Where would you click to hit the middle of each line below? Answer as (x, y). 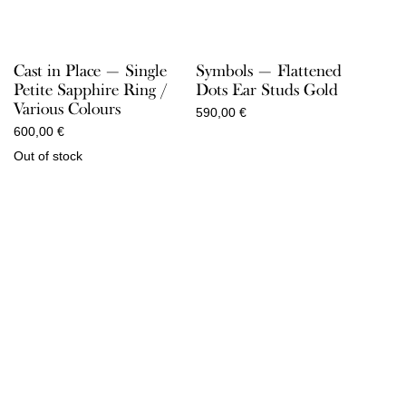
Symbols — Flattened (268, 71)
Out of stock (48, 156)
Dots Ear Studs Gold (266, 90)
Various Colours (67, 109)
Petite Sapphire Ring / (90, 90)
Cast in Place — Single (90, 71)
